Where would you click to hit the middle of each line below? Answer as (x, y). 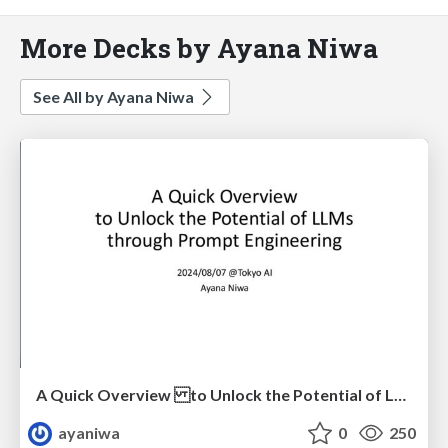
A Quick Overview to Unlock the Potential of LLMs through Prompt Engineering (400, 395)
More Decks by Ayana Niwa (199, 47)
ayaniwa (88, 433)
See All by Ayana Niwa (115, 96)
